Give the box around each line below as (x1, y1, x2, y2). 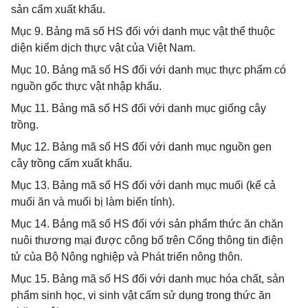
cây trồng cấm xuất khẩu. (11, 157, 132, 169)
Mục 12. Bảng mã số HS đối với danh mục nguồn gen (11, 141, 272, 153)
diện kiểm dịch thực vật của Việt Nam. (11, 42, 195, 54)
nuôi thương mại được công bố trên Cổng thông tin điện (11, 234, 283, 246)
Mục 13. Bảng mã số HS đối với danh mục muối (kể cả (11, 179, 276, 191)
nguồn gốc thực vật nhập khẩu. (11, 80, 162, 92)
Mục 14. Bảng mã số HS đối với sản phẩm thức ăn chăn (11, 218, 283, 230)
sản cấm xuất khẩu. (11, 3, 105, 15)
